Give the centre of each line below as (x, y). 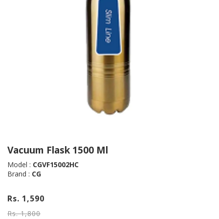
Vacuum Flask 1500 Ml (58, 150)
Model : (20, 164)
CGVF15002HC (56, 164)
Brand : (20, 174)
